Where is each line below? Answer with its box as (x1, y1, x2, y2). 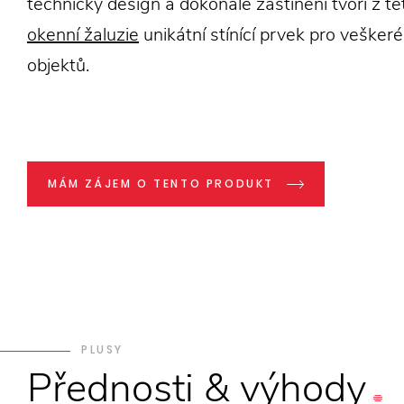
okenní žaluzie (27, 23, 139, 47)
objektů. (27, 53, 89, 78)
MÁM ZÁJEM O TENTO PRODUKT (48, 176, 274, 191)
